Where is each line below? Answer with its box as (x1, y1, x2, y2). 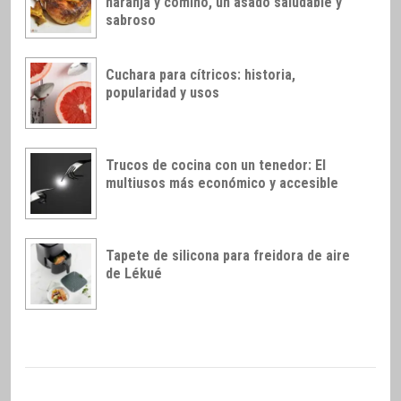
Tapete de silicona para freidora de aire (106, 246, 350, 264)
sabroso (106, 12, 156, 30)
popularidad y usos (106, 84, 219, 102)
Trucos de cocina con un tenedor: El (106, 156, 326, 174)
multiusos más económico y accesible (106, 174, 338, 192)
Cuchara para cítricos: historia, (106, 66, 295, 84)
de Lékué (106, 264, 162, 282)
